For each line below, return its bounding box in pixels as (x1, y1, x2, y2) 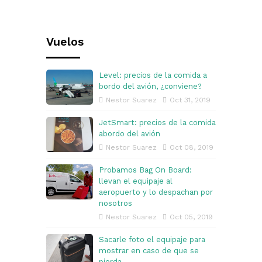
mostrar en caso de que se (99, 246, 199, 256)
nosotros (99, 199, 132, 208)
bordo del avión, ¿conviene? (99, 82, 202, 91)
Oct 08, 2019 (170, 143, 213, 152)
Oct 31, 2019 (170, 96, 211, 105)
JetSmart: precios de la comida (99, 118, 216, 127)
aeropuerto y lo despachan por (99, 188, 213, 197)
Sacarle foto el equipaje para (99, 235, 205, 244)
